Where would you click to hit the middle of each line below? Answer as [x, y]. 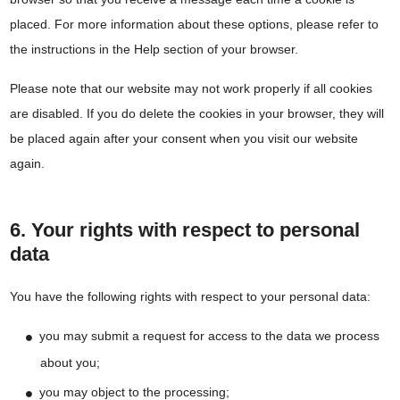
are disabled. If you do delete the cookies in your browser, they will [197, 114]
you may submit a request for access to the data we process [210, 336]
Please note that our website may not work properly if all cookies [192, 89]
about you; [71, 363]
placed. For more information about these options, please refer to [195, 25]
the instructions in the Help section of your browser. [154, 50]
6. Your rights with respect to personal [185, 230]
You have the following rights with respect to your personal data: [191, 297]
